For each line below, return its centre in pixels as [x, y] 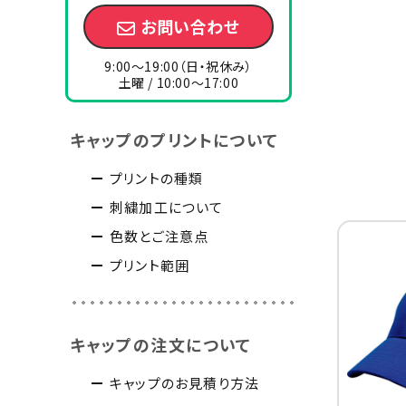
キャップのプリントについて [174, 140]
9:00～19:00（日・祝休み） [179, 67]
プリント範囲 [150, 266]
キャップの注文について [161, 345]
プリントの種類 [157, 179]
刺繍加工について [167, 208]
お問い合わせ [190, 26]
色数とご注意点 [159, 237]
